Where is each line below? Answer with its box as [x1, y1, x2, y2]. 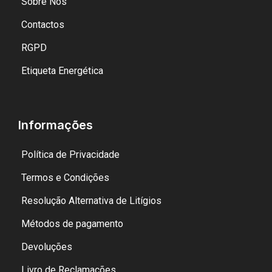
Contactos [21, 19, 64, 31]
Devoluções [21, 241, 72, 253]
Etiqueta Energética [21, 65, 103, 77]
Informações [18, 118, 93, 133]
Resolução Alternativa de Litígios [21, 195, 161, 207]
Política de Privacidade [21, 149, 120, 161]
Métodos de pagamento [21, 218, 123, 230]
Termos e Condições [21, 172, 109, 184]
